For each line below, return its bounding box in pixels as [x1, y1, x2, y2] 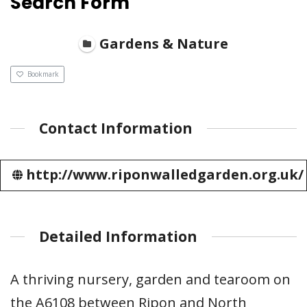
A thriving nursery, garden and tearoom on [10, 269, 291, 288]
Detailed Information [39, 227, 197, 247]
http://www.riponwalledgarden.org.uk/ [26, 165, 304, 184]
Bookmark [27, 69, 59, 79]
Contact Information [39, 119, 193, 138]
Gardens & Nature [99, 34, 228, 53]
